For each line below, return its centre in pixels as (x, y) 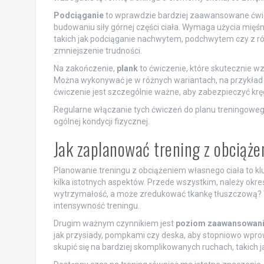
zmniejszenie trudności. (98, 50)
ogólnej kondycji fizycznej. (101, 121)
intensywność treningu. (96, 205)
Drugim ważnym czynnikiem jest (114, 223)
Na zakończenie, (85, 68)
